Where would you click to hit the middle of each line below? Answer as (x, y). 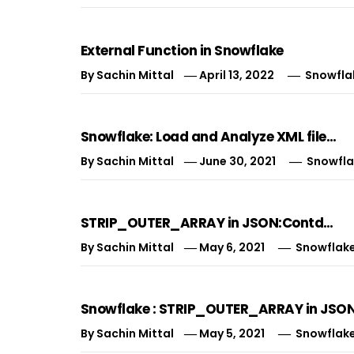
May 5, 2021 (232, 334)
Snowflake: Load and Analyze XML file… (209, 137)
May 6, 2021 (232, 248)
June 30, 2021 (238, 162)
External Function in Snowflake (182, 51)
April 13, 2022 (237, 75)
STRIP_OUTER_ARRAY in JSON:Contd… (207, 223)
